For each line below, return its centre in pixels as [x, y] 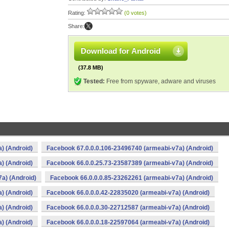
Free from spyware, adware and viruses [160, 81]
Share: [76, 26]
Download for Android [121, 51]
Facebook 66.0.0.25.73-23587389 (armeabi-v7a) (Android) [130, 163]
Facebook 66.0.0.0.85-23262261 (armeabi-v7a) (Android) [132, 178]
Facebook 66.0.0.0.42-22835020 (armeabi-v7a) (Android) [128, 193]
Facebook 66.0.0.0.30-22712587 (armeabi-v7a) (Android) [128, 208]
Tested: [94, 81]
